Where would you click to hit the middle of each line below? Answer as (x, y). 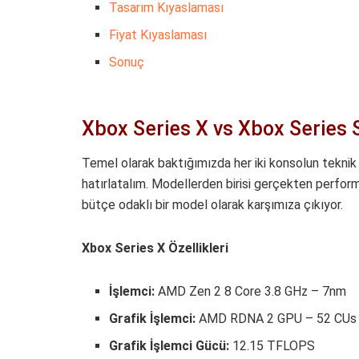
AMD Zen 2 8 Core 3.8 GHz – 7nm (251, 291)
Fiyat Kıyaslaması (158, 35)
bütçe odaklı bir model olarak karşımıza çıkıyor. (212, 204)
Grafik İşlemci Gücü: (169, 345)
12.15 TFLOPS (272, 345)
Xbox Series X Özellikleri (155, 248)
